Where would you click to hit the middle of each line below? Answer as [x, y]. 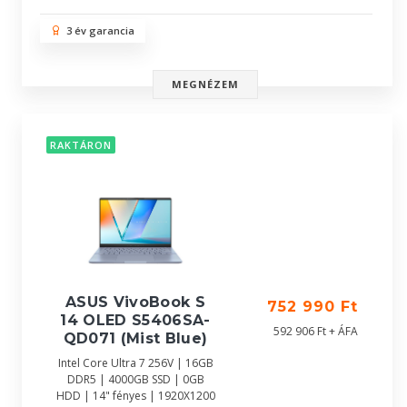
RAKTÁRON [81, 145]
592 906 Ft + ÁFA [316, 331]
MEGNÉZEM [205, 84]
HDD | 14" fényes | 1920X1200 [135, 396]
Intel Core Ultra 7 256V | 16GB [135, 363]
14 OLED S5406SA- [135, 320]
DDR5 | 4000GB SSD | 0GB [135, 379]
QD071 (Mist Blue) [135, 338]
